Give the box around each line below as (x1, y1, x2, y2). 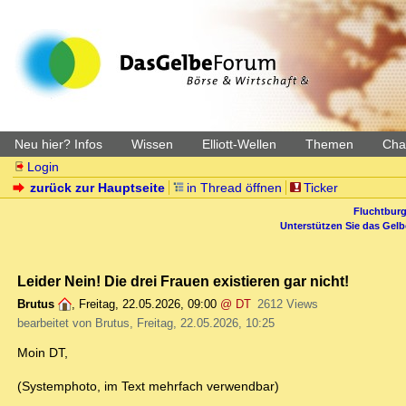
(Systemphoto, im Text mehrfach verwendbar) (17, 379, 279, 394)
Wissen (131, 137, 173, 151)
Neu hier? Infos (14, 137, 102, 151)
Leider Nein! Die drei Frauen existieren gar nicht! (17, 273, 349, 290)
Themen (305, 137, 353, 151)
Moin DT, (17, 345, 68, 361)
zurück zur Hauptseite (30, 180, 166, 195)
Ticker (303, 180, 338, 195)
